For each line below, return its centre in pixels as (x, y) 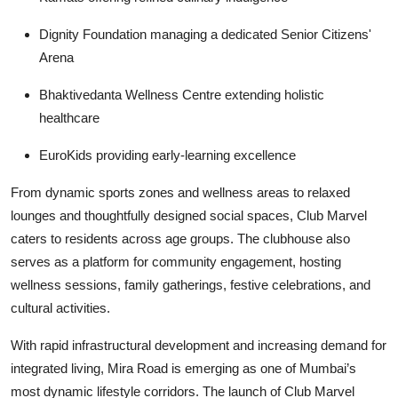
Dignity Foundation (93, 34)
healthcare (69, 118)
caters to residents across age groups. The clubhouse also (180, 239)
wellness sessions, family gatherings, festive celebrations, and (191, 285)
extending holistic (273, 95)
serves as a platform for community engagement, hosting (176, 262)
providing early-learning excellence (194, 155)
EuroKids (66, 155)
